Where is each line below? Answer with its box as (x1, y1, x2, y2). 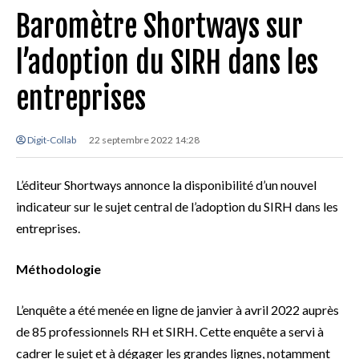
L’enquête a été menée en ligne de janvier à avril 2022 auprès (16, 302, 339, 318)
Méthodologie (16, 261, 101, 277)
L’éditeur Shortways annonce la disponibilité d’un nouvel (16, 177, 317, 193)
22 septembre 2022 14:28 (88, 134, 200, 147)
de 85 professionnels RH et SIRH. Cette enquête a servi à (16, 324, 324, 340)
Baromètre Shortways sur (16, 9, 303, 46)
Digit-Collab (26, 134, 76, 147)
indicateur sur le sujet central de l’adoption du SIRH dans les (16, 199, 338, 215)
